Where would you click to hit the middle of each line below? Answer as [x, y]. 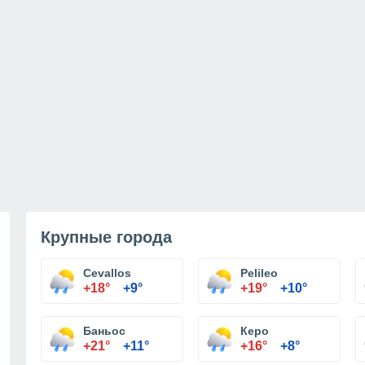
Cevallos [107, 273]
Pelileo [259, 273]
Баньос [104, 331]
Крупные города [106, 237]
